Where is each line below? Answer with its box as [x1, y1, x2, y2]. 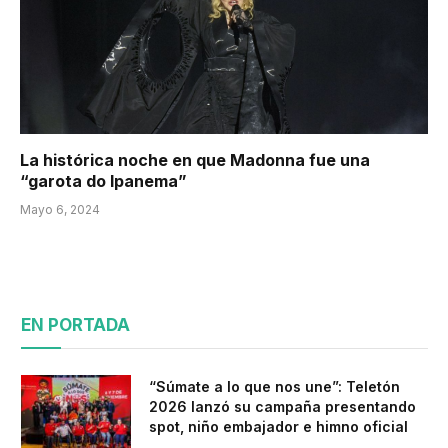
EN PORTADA [21, 314, 130, 335]
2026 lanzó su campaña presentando [149, 397, 416, 415]
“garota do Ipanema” [20, 170, 187, 191]
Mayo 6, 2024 [20, 201, 100, 217]
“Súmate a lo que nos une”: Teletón [149, 377, 400, 395]
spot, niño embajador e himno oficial [149, 417, 408, 435]
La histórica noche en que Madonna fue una [20, 149, 370, 170]
